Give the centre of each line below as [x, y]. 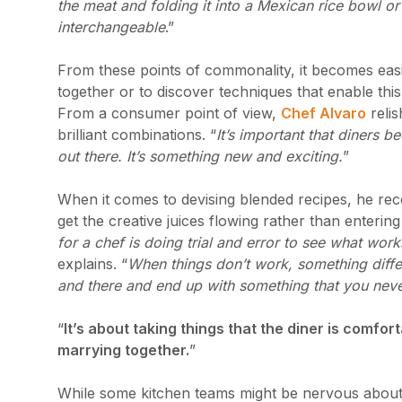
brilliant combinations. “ [137, 135]
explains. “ [92, 264]
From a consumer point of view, [169, 113]
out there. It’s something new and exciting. [200, 156]
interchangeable [111, 27]
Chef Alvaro [323, 113]
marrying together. [123, 350]
